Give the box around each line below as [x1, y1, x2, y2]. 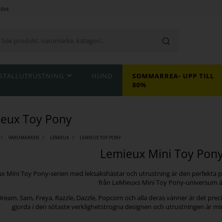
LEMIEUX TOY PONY [80, 134, 121, 141]
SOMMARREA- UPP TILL [132, 71, 215, 81]
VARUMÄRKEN [8, 134, 40, 141]
